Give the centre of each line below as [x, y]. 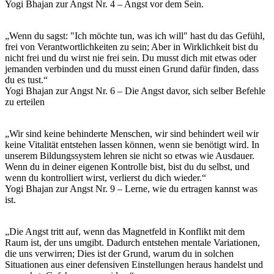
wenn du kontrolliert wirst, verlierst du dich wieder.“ [106, 177]
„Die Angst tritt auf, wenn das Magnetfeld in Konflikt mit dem [125, 231]
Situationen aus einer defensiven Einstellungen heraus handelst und [134, 264]
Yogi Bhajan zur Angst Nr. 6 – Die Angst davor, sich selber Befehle [135, 91]
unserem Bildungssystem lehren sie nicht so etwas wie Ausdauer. [130, 155]
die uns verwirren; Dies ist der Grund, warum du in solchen [119, 253]
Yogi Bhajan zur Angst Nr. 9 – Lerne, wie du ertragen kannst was [131, 188]
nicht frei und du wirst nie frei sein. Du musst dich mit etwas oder [131, 57]
